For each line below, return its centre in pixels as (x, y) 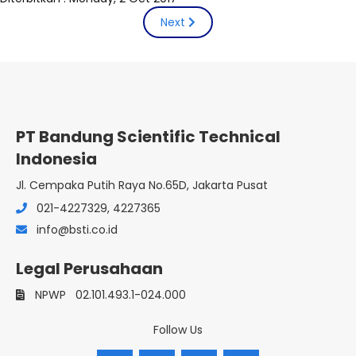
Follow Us (178, 329)
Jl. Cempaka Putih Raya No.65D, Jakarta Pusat (142, 185)
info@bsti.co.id (77, 229)
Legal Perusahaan (89, 268)
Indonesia (56, 159)
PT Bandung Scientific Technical (148, 136)
